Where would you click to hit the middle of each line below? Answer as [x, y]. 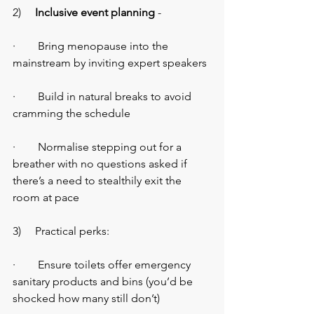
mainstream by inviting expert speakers [110, 63]
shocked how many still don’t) [86, 299]
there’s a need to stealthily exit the [98, 181]
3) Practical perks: [61, 231]
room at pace [46, 198]
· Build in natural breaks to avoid [103, 97]
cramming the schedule [71, 114]
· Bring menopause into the [92, 46]
